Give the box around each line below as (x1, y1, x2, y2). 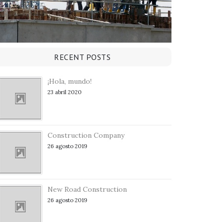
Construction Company (48, 131, 124, 140)
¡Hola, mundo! (48, 77, 92, 86)
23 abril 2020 (48, 89, 82, 96)
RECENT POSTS (54, 52, 111, 62)
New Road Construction (48, 185, 127, 194)
